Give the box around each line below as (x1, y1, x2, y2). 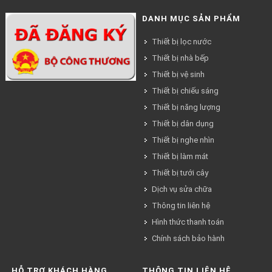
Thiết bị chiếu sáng (152, 86, 219, 95)
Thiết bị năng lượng (152, 102, 220, 112)
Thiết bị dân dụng (152, 118, 214, 128)
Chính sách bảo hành (152, 233, 225, 243)
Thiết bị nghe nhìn (152, 135, 214, 144)
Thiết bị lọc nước (152, 36, 211, 46)
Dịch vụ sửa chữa (152, 184, 212, 194)
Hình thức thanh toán (152, 217, 224, 226)
